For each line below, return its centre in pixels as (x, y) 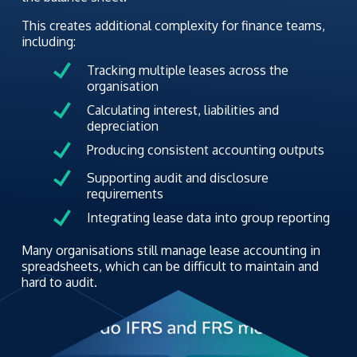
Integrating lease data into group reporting (208, 218)
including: (48, 42)
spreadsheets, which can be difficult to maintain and (170, 267)
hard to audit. (59, 282)
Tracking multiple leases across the (187, 71)
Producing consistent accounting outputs (205, 150)
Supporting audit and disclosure (177, 178)
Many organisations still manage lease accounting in (171, 251)
